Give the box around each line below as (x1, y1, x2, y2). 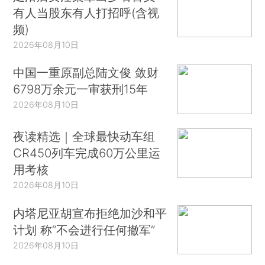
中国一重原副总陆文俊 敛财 (13, 65, 159, 80)
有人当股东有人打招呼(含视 (13, 5, 160, 20)
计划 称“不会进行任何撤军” (13, 222, 156, 237)
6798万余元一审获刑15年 (13, 82, 148, 97)
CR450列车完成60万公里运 (13, 145, 161, 160)
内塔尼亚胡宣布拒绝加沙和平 (13, 205, 167, 221)
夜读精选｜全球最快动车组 (13, 128, 156, 144)
